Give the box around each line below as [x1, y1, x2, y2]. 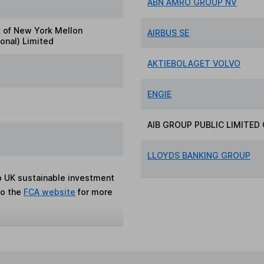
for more [75, 186, 113, 197]
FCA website [24, 186, 76, 197]
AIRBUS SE [147, 28, 190, 38]
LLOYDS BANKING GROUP [147, 150, 251, 161]
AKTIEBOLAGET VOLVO [147, 58, 241, 69]
